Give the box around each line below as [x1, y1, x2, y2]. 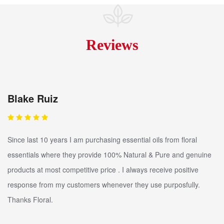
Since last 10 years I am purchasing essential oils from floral [7, 134, 197, 145]
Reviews [85, 36, 138, 53]
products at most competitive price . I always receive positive [7, 164, 198, 175]
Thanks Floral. [7, 194, 53, 205]
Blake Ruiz [7, 91, 58, 106]
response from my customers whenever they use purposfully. [7, 179, 200, 190]
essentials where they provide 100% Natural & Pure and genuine [7, 149, 211, 160]
